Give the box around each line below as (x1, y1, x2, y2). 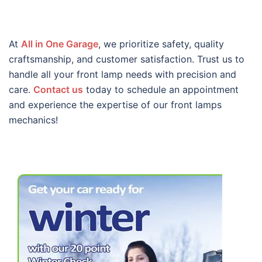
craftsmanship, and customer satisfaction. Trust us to (9, 53, 244, 65)
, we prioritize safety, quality (98, 38, 224, 50)
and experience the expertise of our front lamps (9, 99, 222, 111)
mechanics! (9, 114, 58, 126)
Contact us (33, 84, 83, 96)
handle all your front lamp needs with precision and (9, 68, 236, 81)
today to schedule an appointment (83, 84, 239, 96)
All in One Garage (21, 38, 98, 50)
